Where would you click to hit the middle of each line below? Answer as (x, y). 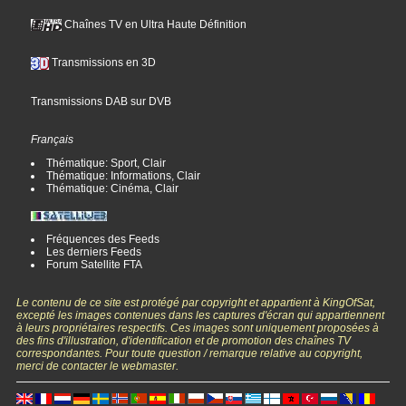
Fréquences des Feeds (103, 239)
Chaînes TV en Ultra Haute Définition (155, 24)
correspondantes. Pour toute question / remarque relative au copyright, (190, 353)
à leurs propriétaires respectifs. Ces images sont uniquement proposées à (198, 328)
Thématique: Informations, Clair (124, 175)
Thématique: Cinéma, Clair (113, 188)
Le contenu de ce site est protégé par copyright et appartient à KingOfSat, (196, 302)
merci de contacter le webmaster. (98, 366)
